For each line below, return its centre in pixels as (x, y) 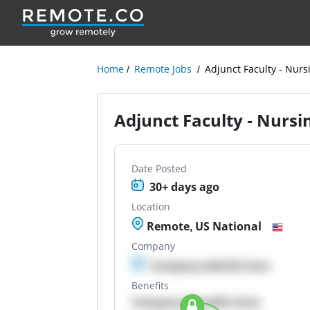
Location (151, 207)
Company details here (210, 266)
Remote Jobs (163, 69)
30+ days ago (185, 187)
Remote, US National (203, 226)
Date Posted (159, 168)
